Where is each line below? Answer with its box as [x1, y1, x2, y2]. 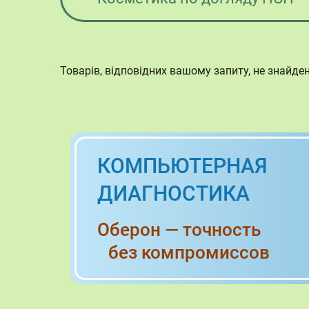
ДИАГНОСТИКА [97, 181, 250, 206]
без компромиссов [97, 242, 270, 263]
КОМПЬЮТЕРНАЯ [97, 154, 268, 178]
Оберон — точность [97, 219, 261, 240]
